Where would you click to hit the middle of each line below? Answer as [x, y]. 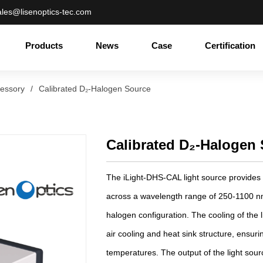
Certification [230, 45]
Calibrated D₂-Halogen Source [95, 88]
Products [44, 45]
